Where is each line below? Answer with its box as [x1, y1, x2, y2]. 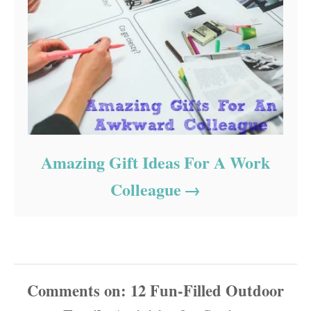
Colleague [110, 176, 181, 201]
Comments [27, 278, 100, 302]
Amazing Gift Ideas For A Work [41, 149, 270, 174]
